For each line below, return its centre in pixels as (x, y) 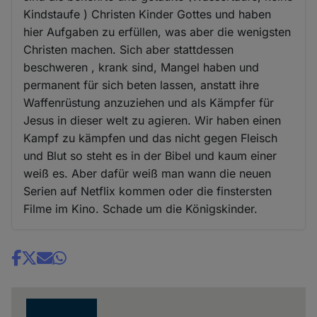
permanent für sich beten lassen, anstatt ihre (142, 85)
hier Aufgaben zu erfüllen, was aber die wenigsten (157, 31)
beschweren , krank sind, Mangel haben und (142, 67)
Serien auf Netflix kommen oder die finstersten (148, 191)
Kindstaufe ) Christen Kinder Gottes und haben (148, 14)
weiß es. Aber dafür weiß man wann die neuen (148, 173)
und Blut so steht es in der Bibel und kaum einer (150, 155)
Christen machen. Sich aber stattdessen (129, 49)
